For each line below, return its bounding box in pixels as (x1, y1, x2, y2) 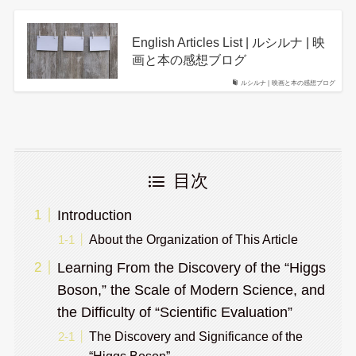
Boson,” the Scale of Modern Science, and (56, 282, 325, 298)
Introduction (56, 207, 132, 224)
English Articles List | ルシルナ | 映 (131, 35, 325, 50)
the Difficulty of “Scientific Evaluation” (56, 304, 292, 320)
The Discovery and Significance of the (88, 329, 303, 344)
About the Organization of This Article (88, 232, 298, 247)
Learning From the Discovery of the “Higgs (56, 260, 326, 276)
